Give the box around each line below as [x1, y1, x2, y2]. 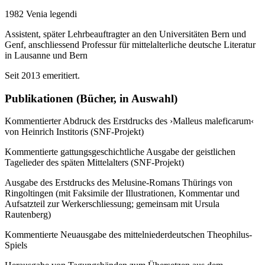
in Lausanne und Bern [5, 50, 88, 60]
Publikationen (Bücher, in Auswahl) [5, 92, 177, 105]
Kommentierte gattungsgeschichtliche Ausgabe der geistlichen [5, 147, 235, 157]
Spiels [5, 240, 27, 251]
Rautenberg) [5, 209, 51, 220]
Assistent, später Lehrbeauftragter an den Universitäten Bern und [5, 28, 246, 39]
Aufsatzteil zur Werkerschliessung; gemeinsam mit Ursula [5, 199, 219, 209]
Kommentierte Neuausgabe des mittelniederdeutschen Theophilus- [5, 230, 252, 240]
